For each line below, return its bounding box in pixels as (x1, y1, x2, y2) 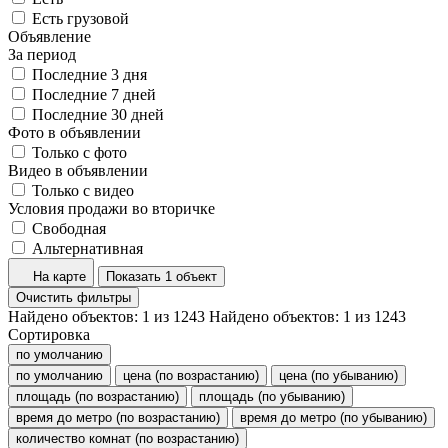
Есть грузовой (32, 9, 129, 27)
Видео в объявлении (8, 161, 148, 179)
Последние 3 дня (32, 65, 147, 83)
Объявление (8, 27, 91, 45)
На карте (33, 268, 86, 284)
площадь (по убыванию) (199, 388, 345, 404)
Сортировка (8, 325, 90, 343)
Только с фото (32, 143, 127, 161)
